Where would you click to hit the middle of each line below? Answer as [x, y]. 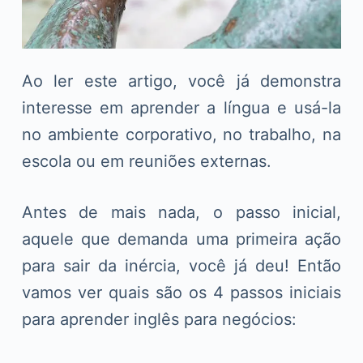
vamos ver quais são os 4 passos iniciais [181, 293]
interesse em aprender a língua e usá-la [181, 108]
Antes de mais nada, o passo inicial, [181, 213]
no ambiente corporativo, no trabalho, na [181, 135]
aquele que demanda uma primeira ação [181, 239]
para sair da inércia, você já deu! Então [181, 266]
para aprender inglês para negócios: [159, 320]
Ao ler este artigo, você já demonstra [181, 81]
